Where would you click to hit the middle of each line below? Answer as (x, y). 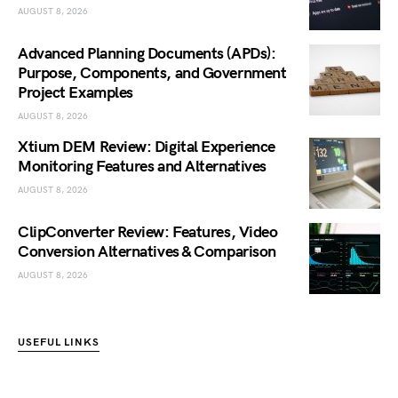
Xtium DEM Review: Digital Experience (147, 147)
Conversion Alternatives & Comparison (147, 251)
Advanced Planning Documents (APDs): (147, 53)
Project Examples (76, 92)
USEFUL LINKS (59, 342)
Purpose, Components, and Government (152, 73)
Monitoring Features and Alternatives (142, 166)
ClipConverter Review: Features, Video (148, 232)
